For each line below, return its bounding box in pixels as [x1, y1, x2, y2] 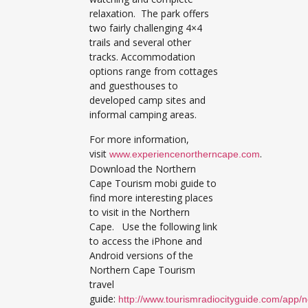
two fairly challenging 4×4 [89, 21, 202, 35]
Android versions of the [89, 248, 193, 262]
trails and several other [89, 36, 191, 49]
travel [89, 277, 114, 291]
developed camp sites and [89, 93, 206, 107]
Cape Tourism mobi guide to [89, 176, 217, 190]
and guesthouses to [89, 79, 178, 93]
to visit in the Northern [89, 205, 190, 219]
